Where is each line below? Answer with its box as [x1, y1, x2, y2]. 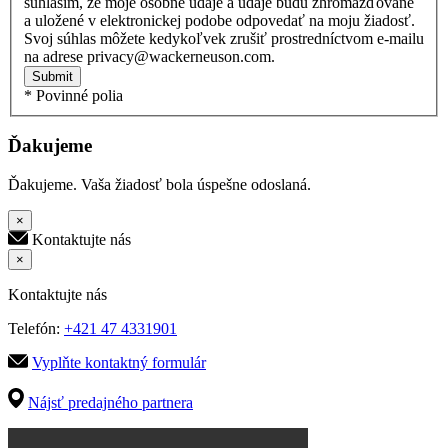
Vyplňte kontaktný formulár [32, 354, 206, 372]
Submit [32, 68, 73, 84]
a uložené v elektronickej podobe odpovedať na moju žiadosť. [24, 11, 415, 29]
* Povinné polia [24, 86, 123, 104]
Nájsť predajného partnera [28, 394, 193, 412]
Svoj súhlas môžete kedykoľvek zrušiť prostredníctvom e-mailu [24, 29, 424, 47]
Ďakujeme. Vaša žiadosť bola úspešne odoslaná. [8, 176, 311, 194]
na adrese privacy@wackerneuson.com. [24, 47, 275, 65]
